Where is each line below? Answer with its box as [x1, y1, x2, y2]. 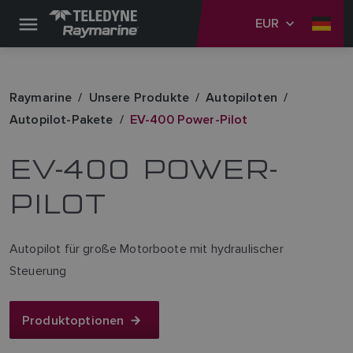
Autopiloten [206, 88, 277, 106]
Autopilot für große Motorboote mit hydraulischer [9, 241, 284, 256]
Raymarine [9, 88, 72, 106]
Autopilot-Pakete [9, 110, 113, 128]
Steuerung [9, 263, 67, 278]
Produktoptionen [22, 310, 124, 329]
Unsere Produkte [88, 88, 190, 106]
